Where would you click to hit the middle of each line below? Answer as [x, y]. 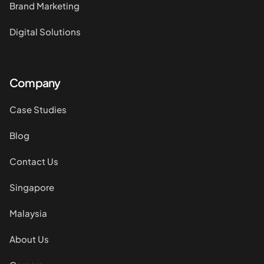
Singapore [32, 187]
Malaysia [28, 213]
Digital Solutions [45, 32]
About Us [29, 239]
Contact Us [34, 161]
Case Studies [38, 110]
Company [35, 83]
